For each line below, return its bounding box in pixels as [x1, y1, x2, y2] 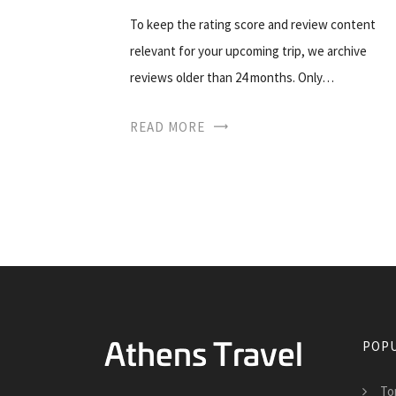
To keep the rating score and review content [130, 15, 376, 33]
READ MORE [130, 118, 205, 135]
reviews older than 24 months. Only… [130, 68, 334, 86]
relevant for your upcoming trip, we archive [130, 42, 367, 59]
